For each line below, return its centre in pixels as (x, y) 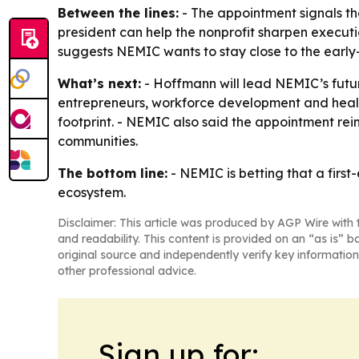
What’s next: (99, 83)
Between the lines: (118, 13)
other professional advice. (127, 271)
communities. (98, 141)
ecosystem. (92, 192)
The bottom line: (113, 173)
